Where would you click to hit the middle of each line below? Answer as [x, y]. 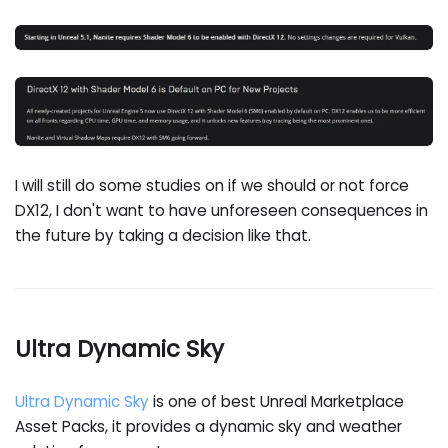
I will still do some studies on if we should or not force [212, 186]
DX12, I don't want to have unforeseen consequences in [222, 211]
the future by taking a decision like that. [163, 236]
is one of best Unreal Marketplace [277, 402]
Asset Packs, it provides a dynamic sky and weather [209, 427]
